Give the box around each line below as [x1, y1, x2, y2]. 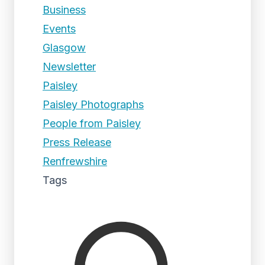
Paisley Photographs [43, 98, 144, 111]
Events [43, 22, 76, 35]
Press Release [43, 136, 111, 148]
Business [43, 4, 86, 16]
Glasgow [43, 41, 86, 54]
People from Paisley [43, 117, 141, 130]
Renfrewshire [43, 155, 107, 167]
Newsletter [43, 60, 96, 73]
